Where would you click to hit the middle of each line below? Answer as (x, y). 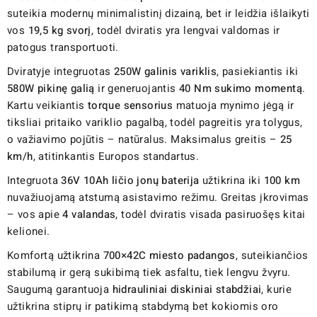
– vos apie (35, 214)
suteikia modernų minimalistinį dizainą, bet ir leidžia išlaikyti (158, 13)
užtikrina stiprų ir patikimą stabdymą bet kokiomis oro (143, 306)
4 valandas (89, 214)
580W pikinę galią (51, 88)
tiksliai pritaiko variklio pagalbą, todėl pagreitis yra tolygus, (155, 122)
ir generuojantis (137, 88)
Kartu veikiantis (47, 105)
